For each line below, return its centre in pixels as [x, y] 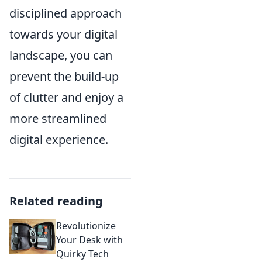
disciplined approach [65, 13]
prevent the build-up [64, 76]
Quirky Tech [82, 254]
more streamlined [58, 118]
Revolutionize [86, 226]
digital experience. [59, 139]
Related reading [56, 201]
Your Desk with [89, 240]
